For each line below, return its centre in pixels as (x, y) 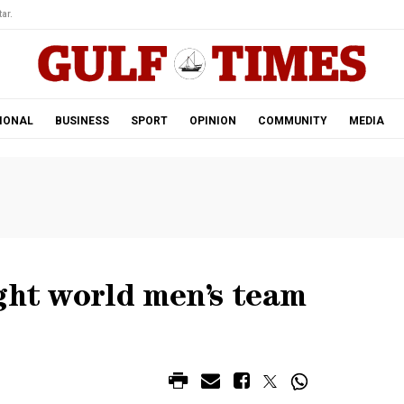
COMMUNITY (292, 121)
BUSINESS (82, 121)
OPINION (212, 121)
